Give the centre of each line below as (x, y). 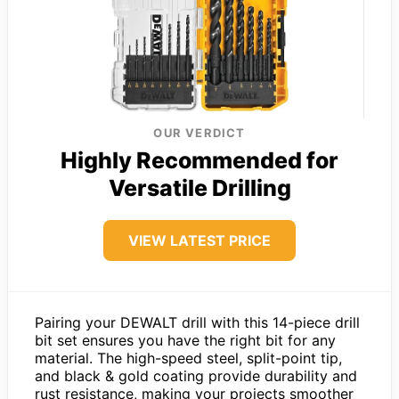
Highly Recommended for (199, 160)
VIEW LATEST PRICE (199, 240)
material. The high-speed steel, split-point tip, (188, 358)
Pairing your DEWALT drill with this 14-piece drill (197, 322)
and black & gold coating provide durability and (196, 375)
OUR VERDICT (199, 132)
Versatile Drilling (199, 187)
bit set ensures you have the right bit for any (185, 340)
